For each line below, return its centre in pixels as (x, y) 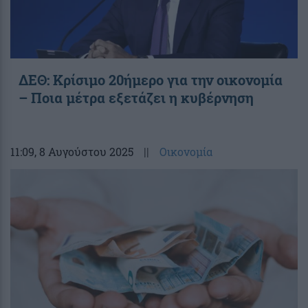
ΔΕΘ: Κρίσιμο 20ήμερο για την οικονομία (151, 79)
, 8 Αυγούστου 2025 (84, 151)
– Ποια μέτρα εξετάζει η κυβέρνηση (136, 97)
